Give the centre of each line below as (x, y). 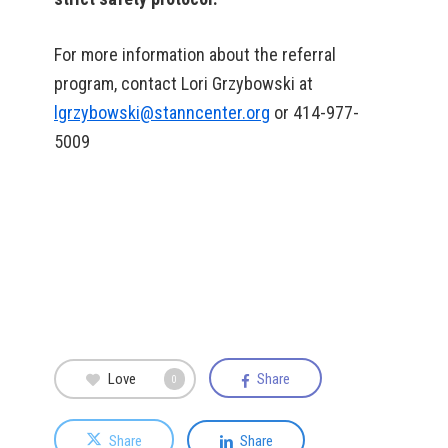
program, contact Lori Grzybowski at (183, 83)
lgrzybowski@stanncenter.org (162, 112)
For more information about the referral (195, 54)
